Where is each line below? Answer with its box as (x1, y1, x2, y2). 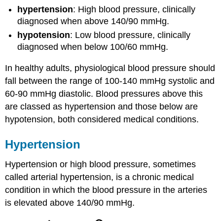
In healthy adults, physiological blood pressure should (5, 63, 216, 73)
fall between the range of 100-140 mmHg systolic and (5, 75, 215, 86)
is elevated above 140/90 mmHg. (5, 197, 135, 208)
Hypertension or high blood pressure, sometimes (5, 159, 196, 169)
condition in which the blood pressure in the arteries (5, 184, 208, 195)
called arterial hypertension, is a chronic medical (5, 172, 194, 182)
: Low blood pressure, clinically (70, 30, 191, 40)
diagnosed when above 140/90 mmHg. (17, 16, 170, 26)
